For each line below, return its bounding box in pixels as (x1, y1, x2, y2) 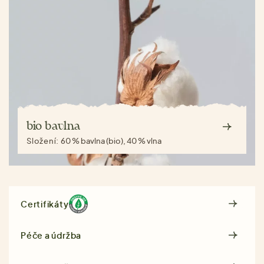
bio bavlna (27, 121, 81, 133)
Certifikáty (21, 198, 69, 209)
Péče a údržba (21, 230, 82, 241)
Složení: (27, 136, 61, 146)
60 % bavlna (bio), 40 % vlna (61, 136, 162, 146)
